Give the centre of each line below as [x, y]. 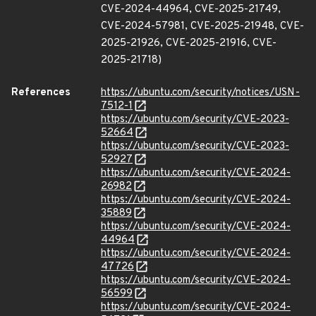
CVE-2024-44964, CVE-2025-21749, [191, 10]
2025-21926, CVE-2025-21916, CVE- [189, 43]
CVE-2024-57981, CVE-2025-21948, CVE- [202, 26]
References [41, 93]
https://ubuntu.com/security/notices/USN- [200, 93]
